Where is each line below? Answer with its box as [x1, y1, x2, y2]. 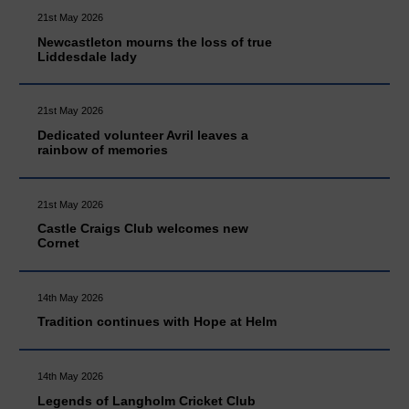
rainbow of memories [37, 142, 169, 157]
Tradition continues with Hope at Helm [37, 314, 278, 330]
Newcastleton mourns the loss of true [37, 34, 273, 49]
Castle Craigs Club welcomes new [37, 221, 249, 236]
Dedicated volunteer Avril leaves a [37, 127, 249, 142]
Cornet [37, 236, 80, 251]
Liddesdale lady [37, 48, 138, 64]
